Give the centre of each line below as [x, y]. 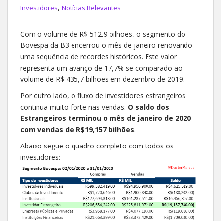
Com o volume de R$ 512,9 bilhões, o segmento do [103, 34]
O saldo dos [148, 107]
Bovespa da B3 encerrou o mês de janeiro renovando [106, 45]
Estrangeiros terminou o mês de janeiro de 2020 [106, 118]
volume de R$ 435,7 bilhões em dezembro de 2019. [102, 79]
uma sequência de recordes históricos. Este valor [98, 56]
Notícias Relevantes [91, 8]
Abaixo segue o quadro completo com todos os [97, 146]
